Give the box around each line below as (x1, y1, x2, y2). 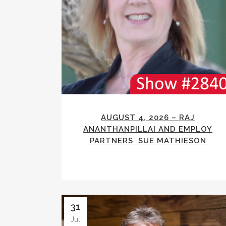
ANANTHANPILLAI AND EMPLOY (83, 125, 213, 134)
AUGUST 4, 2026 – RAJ (101, 113, 195, 123)
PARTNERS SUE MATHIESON (89, 136, 206, 146)
